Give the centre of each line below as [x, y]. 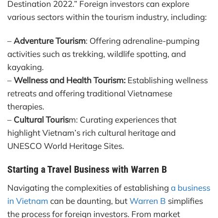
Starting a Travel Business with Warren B [87, 170]
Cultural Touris [40, 120]
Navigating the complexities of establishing [89, 187]
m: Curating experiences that [123, 120]
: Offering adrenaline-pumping [143, 41]
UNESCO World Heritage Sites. [66, 146]
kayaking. [26, 67]
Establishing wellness [167, 80]
